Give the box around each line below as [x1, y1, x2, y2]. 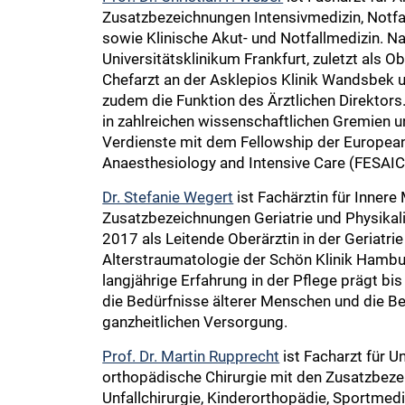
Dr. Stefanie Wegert [102, 187, 234, 206]
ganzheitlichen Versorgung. [102, 312, 288, 331]
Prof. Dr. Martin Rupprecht [102, 346, 280, 365]
